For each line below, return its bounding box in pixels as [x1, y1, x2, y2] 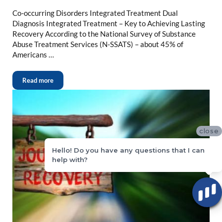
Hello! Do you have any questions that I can [52, 146, 205, 154]
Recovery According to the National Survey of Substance [12, 29, 196, 38]
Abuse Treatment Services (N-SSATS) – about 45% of [12, 39, 183, 49]
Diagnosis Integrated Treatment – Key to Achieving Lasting [12, 18, 205, 28]
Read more [22, 76, 54, 84]
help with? [52, 155, 88, 164]
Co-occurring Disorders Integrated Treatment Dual [12, 8, 178, 17]
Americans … [12, 50, 54, 59]
